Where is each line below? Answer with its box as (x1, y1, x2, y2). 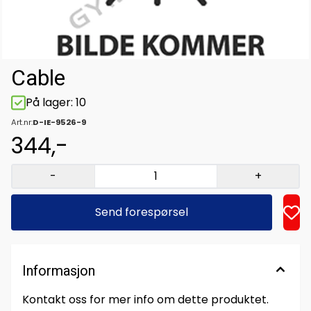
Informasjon (22, 262, 95, 280)
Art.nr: (11, 117, 33, 128)
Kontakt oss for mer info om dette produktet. (22, 292, 269, 308)
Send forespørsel (94, 204, 188, 221)
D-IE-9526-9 (33, 117, 86, 128)
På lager (26, 94, 71, 111)
